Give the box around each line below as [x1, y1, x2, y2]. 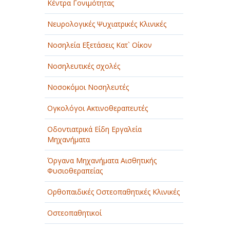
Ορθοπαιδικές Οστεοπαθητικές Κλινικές [47, 187, 180, 197]
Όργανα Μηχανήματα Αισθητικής [47, 156, 157, 165]
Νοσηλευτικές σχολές [47, 61, 120, 71]
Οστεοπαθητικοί [47, 208, 102, 218]
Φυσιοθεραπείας [47, 166, 103, 176]
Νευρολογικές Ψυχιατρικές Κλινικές [47, 19, 166, 29]
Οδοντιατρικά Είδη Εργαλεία [47, 124, 142, 134]
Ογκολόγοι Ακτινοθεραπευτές [47, 103, 148, 113]
